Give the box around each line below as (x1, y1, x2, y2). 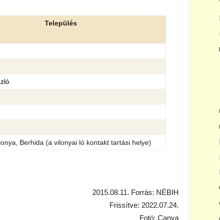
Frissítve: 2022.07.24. (110, 201, 179, 209)
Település (45, 19, 77, 27)
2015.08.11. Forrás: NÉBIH (92, 188, 179, 196)
